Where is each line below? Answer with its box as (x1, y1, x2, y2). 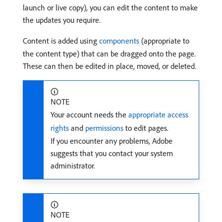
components (99, 36, 139, 46)
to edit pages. (123, 123, 168, 133)
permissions (85, 123, 123, 133)
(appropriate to (139, 36, 189, 46)
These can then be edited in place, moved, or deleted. (23, 61, 196, 71)
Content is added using (23, 36, 99, 46)
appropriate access (128, 110, 188, 119)
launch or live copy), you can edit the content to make (23, 2, 198, 12)
